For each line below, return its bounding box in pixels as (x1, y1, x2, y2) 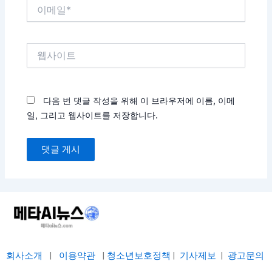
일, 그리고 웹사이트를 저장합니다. (27, 109, 158, 120)
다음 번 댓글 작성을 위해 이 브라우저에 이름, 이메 (43, 95, 236, 106)
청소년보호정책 (107, 250, 173, 261)
